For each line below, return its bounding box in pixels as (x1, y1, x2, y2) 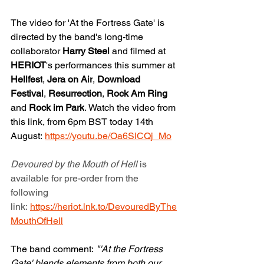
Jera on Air (47, 74, 93, 85)
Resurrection (48, 88, 102, 100)
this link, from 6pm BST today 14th (11, 116, 156, 128)
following (11, 187, 51, 199)
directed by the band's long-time (11, 31, 146, 43)
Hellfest (11, 74, 42, 85)
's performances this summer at (46, 60, 177, 71)
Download (97, 74, 143, 85)
